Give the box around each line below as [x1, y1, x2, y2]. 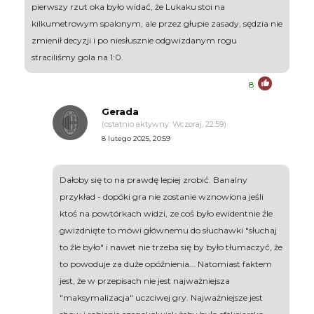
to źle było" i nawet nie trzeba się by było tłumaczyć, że [60, 242, 282, 253]
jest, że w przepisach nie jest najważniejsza [60, 275, 230, 287]
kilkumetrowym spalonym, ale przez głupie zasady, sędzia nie [32, 18, 282, 29]
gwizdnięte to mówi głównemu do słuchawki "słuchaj [60, 225, 277, 236]
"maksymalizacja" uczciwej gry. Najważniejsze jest [60, 292, 263, 303]
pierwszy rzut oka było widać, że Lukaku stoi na [32, 1, 225, 13]
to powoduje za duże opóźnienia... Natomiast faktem [60, 259, 272, 270]
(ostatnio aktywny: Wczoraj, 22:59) [102, 119, 226, 130]
